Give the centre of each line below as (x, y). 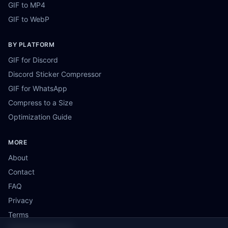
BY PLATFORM (32, 45)
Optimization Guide (40, 117)
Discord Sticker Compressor (55, 74)
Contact (21, 172)
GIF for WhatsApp (38, 88)
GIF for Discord (33, 60)
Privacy (21, 200)
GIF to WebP (29, 19)
